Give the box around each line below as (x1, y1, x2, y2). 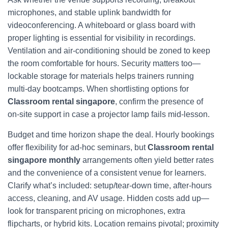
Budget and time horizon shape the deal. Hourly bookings (8, 130, 214, 139)
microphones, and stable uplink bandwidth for (8, 8, 171, 17)
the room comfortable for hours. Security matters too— (8, 59, 201, 68)
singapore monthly (8, 156, 80, 164)
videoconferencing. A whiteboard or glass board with (8, 21, 195, 30)
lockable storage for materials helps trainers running (8, 72, 194, 80)
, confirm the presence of (115, 97, 203, 106)
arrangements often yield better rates (80, 156, 214, 164)
